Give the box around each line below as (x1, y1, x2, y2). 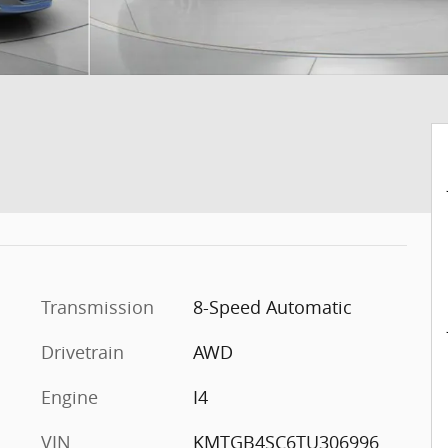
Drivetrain (41, 340, 124, 364)
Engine (41, 385, 98, 409)
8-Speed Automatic (192, 295, 352, 319)
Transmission (41, 295, 154, 319)
